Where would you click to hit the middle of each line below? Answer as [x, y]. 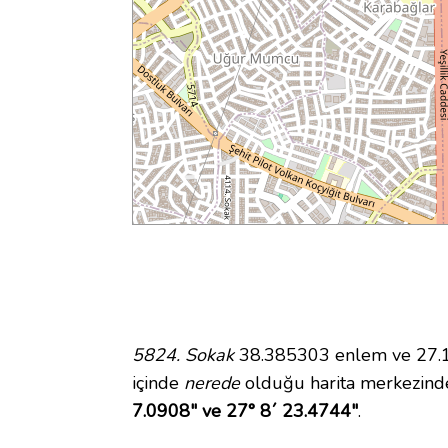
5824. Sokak [183, 355]
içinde [158, 383]
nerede [212, 383]
